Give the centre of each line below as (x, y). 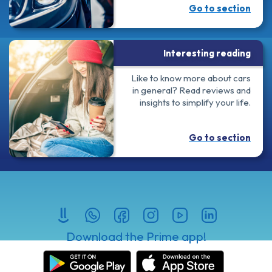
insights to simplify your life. (195, 102)
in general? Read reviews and (192, 90)
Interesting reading (207, 53)
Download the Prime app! (136, 236)
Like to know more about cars (191, 78)
